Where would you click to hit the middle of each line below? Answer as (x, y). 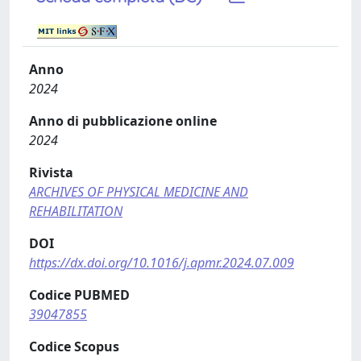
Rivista (51, 172)
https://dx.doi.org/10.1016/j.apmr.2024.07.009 (162, 263)
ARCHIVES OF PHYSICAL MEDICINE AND (139, 192)
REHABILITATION (76, 211)
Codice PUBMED (79, 295)
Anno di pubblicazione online (123, 121)
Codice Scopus (74, 346)
